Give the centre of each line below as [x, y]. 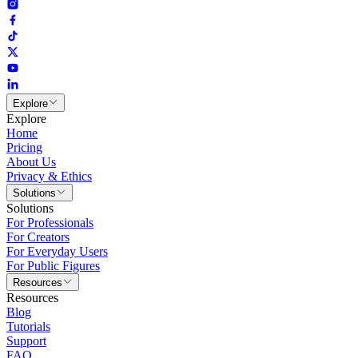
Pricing [24, 147]
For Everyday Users [57, 251]
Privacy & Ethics [49, 176]
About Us [31, 161]
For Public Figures [53, 265]
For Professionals [50, 222]
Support [26, 341]
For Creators [38, 237]
